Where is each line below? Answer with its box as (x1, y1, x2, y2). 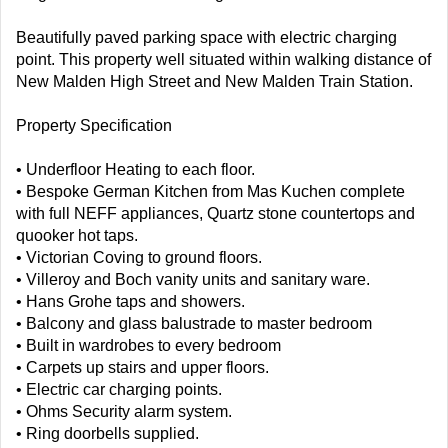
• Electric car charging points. (16, 381, 222, 398)
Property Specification (16, 117, 172, 134)
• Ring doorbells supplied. (16, 425, 199, 442)
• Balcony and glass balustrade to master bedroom (16, 315, 372, 332)
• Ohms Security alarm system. (16, 403, 232, 420)
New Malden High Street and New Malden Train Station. (16, 73, 413, 90)
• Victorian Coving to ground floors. (16, 249, 262, 266)
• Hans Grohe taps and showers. (16, 293, 245, 310)
